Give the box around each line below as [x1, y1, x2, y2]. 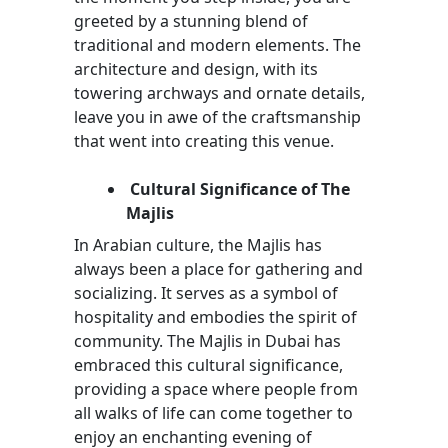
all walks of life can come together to [74, 401, 353, 424]
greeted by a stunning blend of [74, 9, 308, 32]
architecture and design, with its [74, 57, 318, 80]
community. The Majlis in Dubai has [74, 329, 341, 352]
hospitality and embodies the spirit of [74, 305, 357, 328]
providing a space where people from [74, 377, 358, 400]
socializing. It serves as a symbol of [74, 281, 338, 304]
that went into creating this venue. [74, 129, 334, 152]
